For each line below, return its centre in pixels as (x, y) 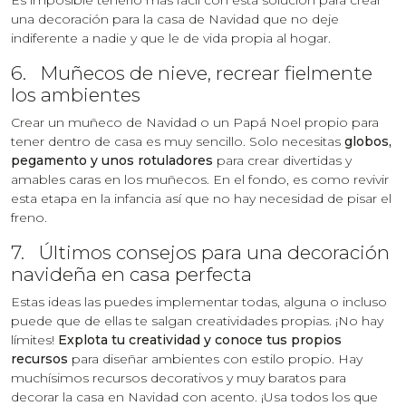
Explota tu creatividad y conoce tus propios (200, 339)
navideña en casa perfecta (131, 274)
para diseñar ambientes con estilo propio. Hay (215, 358)
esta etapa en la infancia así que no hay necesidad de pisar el (201, 198)
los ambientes (76, 94)
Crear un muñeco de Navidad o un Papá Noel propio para (195, 122)
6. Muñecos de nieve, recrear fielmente (192, 72)
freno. (29, 217)
